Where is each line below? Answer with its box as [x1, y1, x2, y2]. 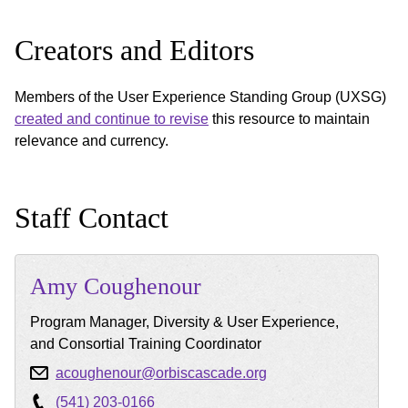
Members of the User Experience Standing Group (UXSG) [15, 88, 386, 105]
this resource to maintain [209, 110, 370, 127]
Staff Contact [15, 200, 168, 234]
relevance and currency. [15, 132, 168, 148]
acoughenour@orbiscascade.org [56, 364, 267, 381]
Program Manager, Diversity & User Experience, [30, 313, 339, 330]
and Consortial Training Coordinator [30, 335, 261, 352]
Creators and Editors [15, 33, 254, 66]
